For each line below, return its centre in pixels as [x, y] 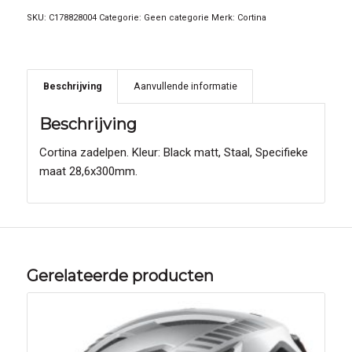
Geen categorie [176, 18]
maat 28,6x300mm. [88, 171]
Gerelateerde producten [120, 275]
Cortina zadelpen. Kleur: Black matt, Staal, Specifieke [173, 152]
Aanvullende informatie [185, 86]
